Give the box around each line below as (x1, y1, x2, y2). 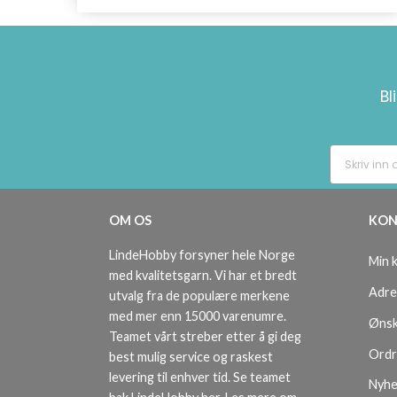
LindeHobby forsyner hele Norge (109, 247, 295, 262)
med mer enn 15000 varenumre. (109, 308, 286, 323)
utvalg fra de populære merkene (109, 288, 290, 303)
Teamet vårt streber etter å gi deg (109, 329, 301, 344)
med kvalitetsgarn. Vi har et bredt (109, 268, 297, 283)
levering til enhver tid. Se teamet (109, 370, 291, 385)
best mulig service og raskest (109, 349, 273, 364)
